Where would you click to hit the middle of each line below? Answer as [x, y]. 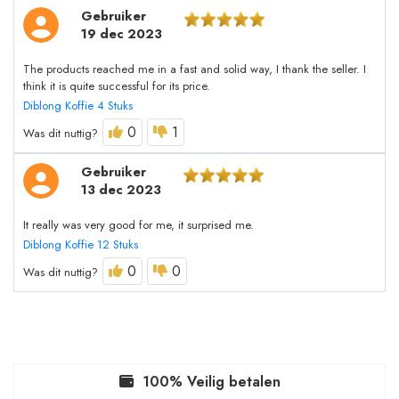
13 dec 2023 [121, 190]
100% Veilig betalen [211, 382]
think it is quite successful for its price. [117, 86]
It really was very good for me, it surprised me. [138, 225]
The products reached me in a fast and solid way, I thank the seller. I [195, 69]
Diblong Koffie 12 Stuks [81, 245]
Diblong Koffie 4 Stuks [78, 106]
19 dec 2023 [122, 34]
